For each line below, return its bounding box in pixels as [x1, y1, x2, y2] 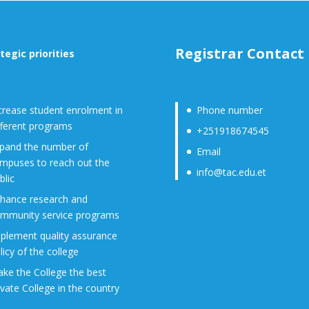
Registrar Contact [175, 43, 304, 63]
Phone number [197, 103, 263, 117]
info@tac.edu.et [197, 165, 267, 179]
